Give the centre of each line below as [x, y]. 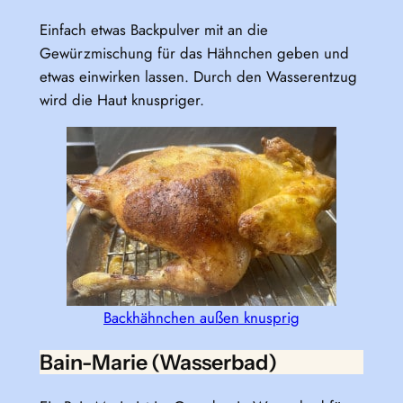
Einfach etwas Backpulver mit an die [153, 29]
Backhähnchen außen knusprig [201, 317]
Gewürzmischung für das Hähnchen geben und [194, 53]
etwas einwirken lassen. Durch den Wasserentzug [198, 76]
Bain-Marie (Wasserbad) [158, 362]
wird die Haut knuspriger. [121, 99]
